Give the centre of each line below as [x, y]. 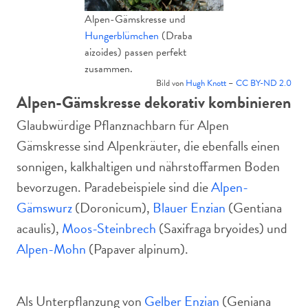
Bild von [171, 83]
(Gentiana [254, 208]
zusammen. [109, 69]
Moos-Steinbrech [109, 228]
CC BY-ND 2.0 [264, 83]
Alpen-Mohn [51, 249]
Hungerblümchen [122, 36]
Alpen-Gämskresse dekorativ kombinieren [154, 102]
